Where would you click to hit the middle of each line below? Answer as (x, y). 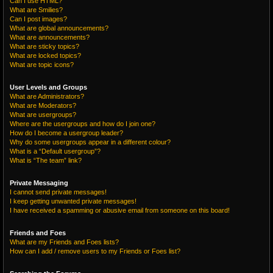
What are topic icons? (42, 65)
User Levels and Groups (48, 87)
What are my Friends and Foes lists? (64, 242)
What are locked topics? (45, 55)
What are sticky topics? (44, 46)
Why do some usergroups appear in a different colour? (90, 142)
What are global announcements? (59, 28)
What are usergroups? (43, 115)
